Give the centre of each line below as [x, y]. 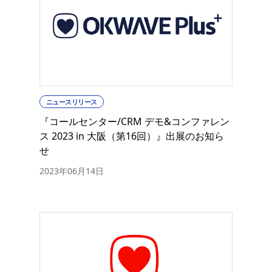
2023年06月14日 [72, 171]
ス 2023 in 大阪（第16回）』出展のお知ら [132, 136]
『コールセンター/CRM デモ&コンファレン [134, 122]
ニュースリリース [72, 102]
